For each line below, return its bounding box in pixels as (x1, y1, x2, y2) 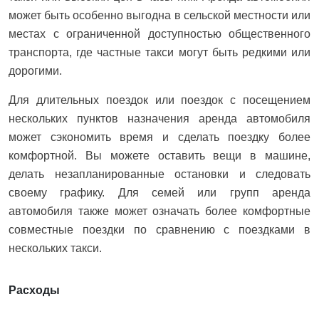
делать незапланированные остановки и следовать (9, 168, 310, 181)
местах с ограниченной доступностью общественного (9, 28, 310, 41)
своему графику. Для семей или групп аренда (9, 187, 310, 199)
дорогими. (9, 65, 62, 78)
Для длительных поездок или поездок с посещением (9, 94, 310, 107)
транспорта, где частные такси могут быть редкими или (9, 46, 310, 59)
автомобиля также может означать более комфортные (9, 205, 310, 218)
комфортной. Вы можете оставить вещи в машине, (9, 150, 310, 162)
